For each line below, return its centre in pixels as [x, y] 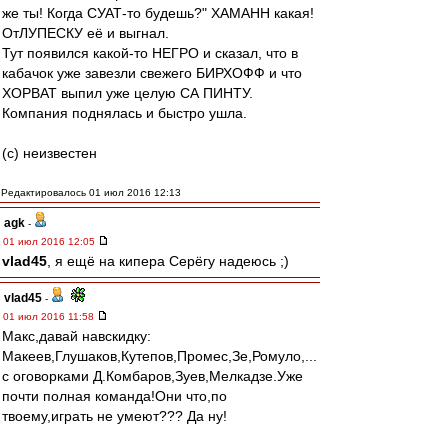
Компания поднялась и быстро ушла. [124, 113]
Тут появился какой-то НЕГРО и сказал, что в [150, 53]
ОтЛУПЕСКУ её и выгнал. [85, 33]
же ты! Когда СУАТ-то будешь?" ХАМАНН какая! [158, 13]
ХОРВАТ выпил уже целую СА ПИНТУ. [127, 93]
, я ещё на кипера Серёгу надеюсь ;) [168, 261]
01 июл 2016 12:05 [50, 241]
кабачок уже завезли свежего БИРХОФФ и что [152, 73]
